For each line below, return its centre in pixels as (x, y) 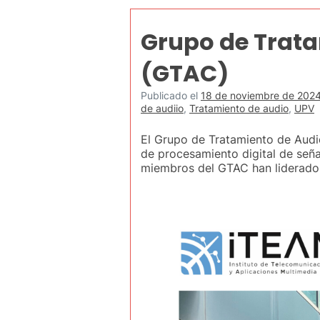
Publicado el (171, 95)
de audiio (162, 108)
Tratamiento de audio (239, 108)
